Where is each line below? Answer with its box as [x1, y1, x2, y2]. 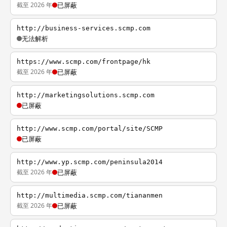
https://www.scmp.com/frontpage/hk [17, 58, 150, 65]
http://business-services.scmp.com [17, 24, 150, 32]
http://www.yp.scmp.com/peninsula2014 [17, 158, 163, 166]
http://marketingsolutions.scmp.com [17, 91, 155, 99]
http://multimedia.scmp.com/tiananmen [17, 192, 163, 199]
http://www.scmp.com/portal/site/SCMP [17, 125, 163, 132]
